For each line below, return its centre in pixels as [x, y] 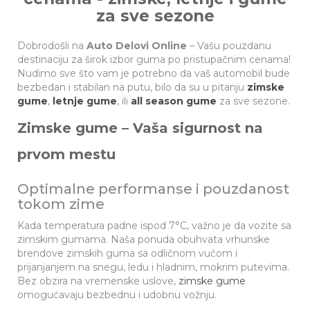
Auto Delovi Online [137, 46]
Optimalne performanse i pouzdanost [153, 189]
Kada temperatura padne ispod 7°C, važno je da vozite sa [154, 226]
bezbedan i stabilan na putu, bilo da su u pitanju [132, 87]
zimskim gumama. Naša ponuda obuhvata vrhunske [144, 239]
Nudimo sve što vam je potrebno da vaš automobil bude [154, 73]
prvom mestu [66, 154]
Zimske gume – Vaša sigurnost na [140, 128]
